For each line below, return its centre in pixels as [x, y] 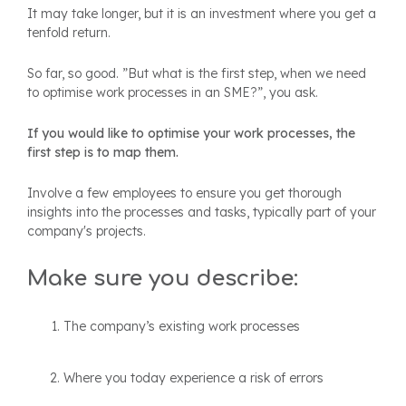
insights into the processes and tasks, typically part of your [202, 213]
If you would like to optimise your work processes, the [191, 134]
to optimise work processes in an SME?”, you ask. [173, 93]
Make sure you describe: [163, 279]
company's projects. [87, 232]
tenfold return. [69, 33]
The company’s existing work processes [182, 327]
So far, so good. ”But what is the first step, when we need [197, 74]
